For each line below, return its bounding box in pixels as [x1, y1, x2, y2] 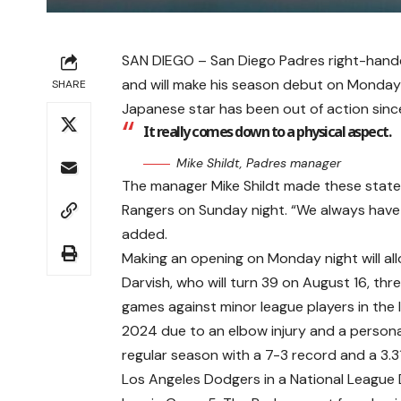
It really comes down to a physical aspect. [143, 121, 391, 141]
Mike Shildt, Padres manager [176, 154, 342, 171]
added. [122, 224, 168, 243]
